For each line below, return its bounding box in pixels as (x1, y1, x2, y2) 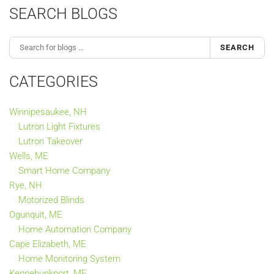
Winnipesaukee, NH (9, 106, 87, 117)
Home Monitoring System (18, 253, 120, 264)
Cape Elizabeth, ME (9, 238, 86, 250)
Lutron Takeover (18, 135, 83, 147)
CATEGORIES (9, 72, 98, 91)
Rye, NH (9, 179, 42, 191)
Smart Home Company (18, 165, 110, 176)
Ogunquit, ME (9, 209, 62, 220)
